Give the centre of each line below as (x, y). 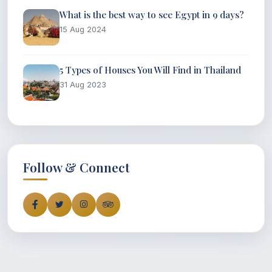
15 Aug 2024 (83, 29)
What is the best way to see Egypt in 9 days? (152, 14)
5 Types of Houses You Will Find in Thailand (150, 70)
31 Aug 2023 (83, 84)
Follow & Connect (76, 167)
